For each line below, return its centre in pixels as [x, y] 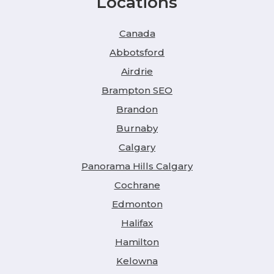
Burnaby [137, 128]
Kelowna [137, 261]
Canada [137, 33]
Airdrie [137, 71]
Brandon [137, 109]
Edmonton [137, 204]
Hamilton [137, 242]
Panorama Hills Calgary [137, 166]
